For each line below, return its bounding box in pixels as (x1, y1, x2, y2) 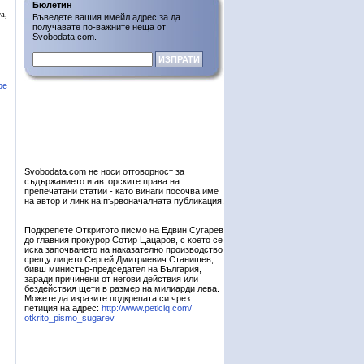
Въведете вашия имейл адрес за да (32, 12, 180, 22)
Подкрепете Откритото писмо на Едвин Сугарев (24, 225, 223, 235)
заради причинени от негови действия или (24, 274, 198, 284)
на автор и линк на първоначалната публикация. (24, 196, 224, 206)
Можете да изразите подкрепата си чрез (24, 293, 190, 303)
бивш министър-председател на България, (24, 264, 201, 274)
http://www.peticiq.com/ (102, 303, 192, 313)
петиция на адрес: (24, 303, 102, 313)
